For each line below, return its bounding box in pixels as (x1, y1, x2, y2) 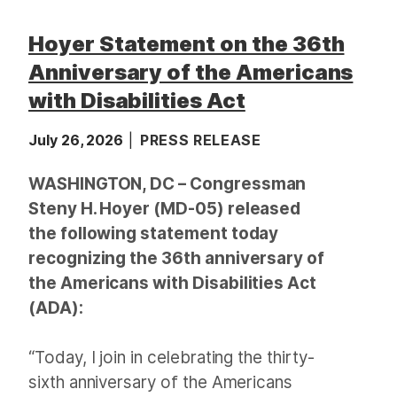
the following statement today (28, 223, 279, 244)
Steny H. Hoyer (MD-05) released (28, 198, 301, 219)
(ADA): (28, 298, 83, 318)
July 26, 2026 (28, 131, 128, 149)
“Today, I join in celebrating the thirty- (28, 347, 315, 368)
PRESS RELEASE (140, 131, 261, 149)
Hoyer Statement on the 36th (28, 31, 345, 57)
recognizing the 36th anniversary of (28, 248, 325, 269)
